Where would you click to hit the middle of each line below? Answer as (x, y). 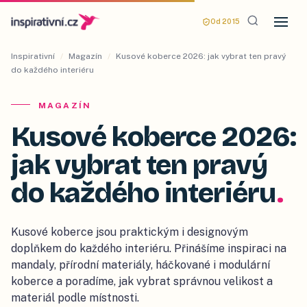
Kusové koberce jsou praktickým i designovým (130, 232)
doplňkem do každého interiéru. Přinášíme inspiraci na (149, 248)
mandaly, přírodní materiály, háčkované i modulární (140, 265)
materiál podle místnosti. (75, 298)
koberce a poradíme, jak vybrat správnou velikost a (142, 281)
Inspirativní (33, 56)
